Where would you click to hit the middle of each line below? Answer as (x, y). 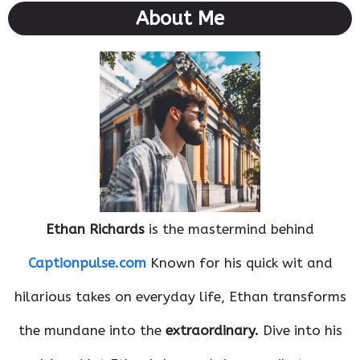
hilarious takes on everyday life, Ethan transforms (180, 296)
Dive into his (300, 330)
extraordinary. (212, 330)
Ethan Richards (95, 229)
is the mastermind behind (229, 229)
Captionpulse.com (87, 262)
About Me (180, 18)
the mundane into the (92, 330)
